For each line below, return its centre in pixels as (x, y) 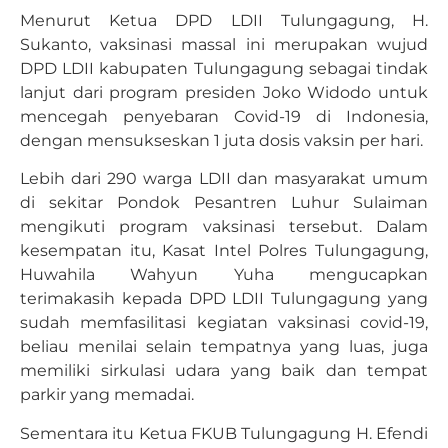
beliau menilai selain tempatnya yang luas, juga (224, 347)
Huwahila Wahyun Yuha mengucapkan (224, 275)
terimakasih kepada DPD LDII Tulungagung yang (224, 299)
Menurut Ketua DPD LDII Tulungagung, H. (224, 21)
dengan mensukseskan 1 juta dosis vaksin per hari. (221, 141)
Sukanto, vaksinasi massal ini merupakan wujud (224, 45)
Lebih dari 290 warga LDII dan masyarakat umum (224, 179)
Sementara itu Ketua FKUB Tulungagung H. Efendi (224, 433)
